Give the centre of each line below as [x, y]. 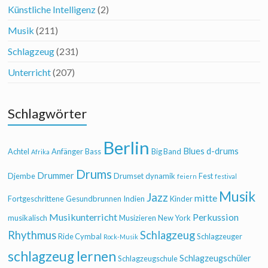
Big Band [167, 151]
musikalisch [28, 218]
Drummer [56, 176]
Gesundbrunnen [94, 199]
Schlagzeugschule [148, 258]
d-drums [223, 151]
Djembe [22, 176]
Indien [134, 199]
